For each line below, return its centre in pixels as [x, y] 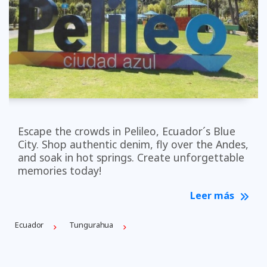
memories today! [60, 171]
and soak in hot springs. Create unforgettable [131, 158]
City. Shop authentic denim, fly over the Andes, [133, 145]
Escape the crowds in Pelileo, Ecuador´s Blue [127, 131]
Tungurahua [91, 224]
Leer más [213, 196]
